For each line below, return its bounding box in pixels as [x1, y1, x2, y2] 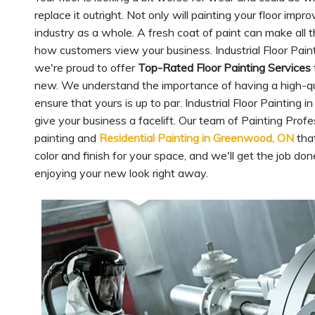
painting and [34, 131, 99, 145]
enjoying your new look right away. [34, 166, 208, 180]
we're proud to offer [34, 60, 138, 75]
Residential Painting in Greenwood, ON [99, 131, 294, 145]
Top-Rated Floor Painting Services [138, 60, 311, 75]
